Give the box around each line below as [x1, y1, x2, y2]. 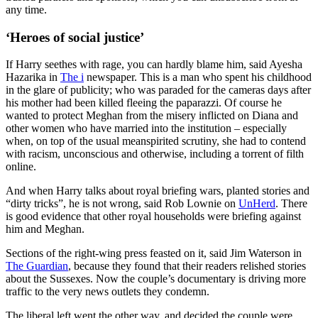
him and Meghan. [6, 223, 84, 236]
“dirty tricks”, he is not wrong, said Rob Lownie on [6, 197, 238, 210]
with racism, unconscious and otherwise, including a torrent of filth [6, 148, 304, 160]
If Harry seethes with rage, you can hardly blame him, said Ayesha [6, 58, 302, 71]
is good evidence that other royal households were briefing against [6, 210, 301, 223]
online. [6, 160, 36, 173]
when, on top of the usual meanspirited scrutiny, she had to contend [6, 135, 306, 148]
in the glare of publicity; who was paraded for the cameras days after [6, 84, 311, 97]
